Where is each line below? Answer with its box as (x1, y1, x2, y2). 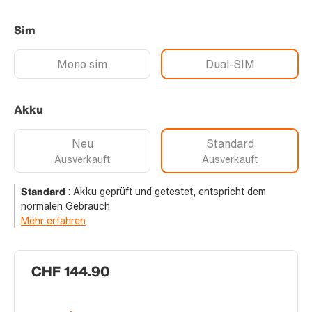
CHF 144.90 (31, 261, 110, 282)
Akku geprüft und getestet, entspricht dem (73, 184, 266, 199)
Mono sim (57, 56, 107, 73)
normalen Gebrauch (21, 198, 110, 214)
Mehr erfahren (21, 213, 86, 228)
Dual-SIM (205, 56, 255, 73)
